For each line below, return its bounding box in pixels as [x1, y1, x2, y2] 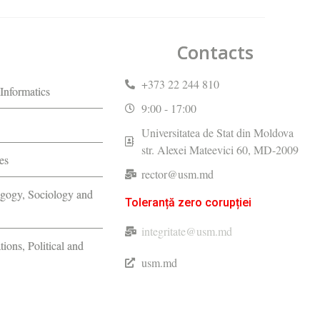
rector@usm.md [141, 166, 214, 181]
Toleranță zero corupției [125, 195, 252, 209]
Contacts [177, 39, 254, 64]
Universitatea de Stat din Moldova [141, 124, 294, 140]
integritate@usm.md [141, 223, 232, 239]
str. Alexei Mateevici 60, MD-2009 [141, 141, 299, 157]
